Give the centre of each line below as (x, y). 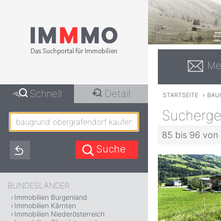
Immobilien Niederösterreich (59, 214)
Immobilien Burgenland (51, 197)
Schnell (46, 94)
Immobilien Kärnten (45, 205)
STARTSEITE (180, 95)
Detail (117, 94)
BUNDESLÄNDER (38, 185)
